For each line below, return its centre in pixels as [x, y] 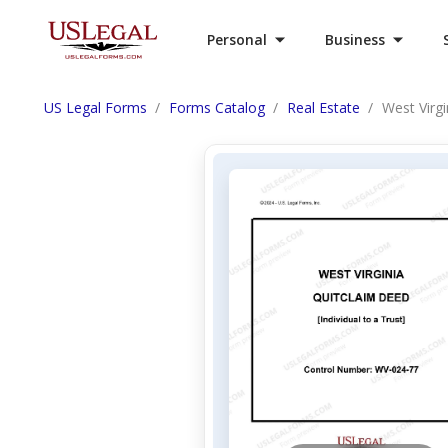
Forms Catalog [217, 107]
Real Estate [323, 107]
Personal [237, 39]
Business [355, 39]
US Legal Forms [95, 107]
